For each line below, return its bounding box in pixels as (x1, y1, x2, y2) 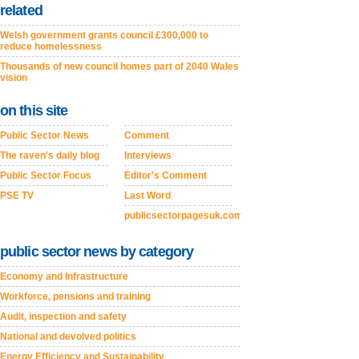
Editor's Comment (124, 170, 207, 181)
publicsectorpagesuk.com (124, 210, 243, 221)
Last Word (124, 190, 171, 201)
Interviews (124, 150, 171, 161)
